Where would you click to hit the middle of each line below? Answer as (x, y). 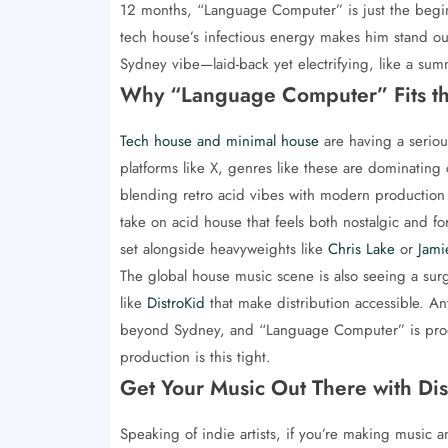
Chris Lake (361, 248)
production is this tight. (195, 356)
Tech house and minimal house (219, 140)
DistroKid (175, 302)
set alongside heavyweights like (223, 248)
